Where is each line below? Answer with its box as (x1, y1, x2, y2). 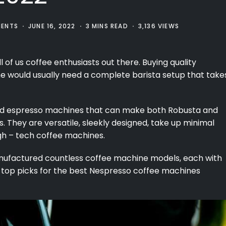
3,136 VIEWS (138, 22, 179, 30)
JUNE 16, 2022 (28, 22, 76, 30)
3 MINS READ (85, 22, 128, 30)
